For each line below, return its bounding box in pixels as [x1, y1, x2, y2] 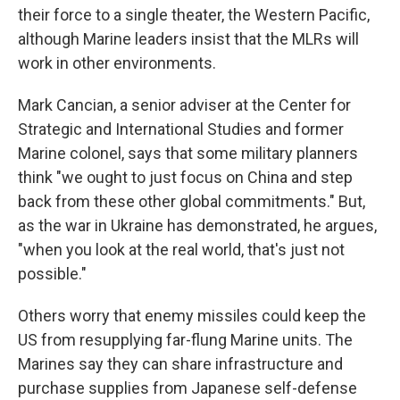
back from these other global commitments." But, [18, 192, 365, 211]
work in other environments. [18, 54, 216, 72]
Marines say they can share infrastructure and [18, 354, 343, 373]
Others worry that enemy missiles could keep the [18, 306, 366, 325]
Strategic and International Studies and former [18, 120, 344, 138]
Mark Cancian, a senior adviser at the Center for [18, 96, 351, 114]
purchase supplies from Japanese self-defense [18, 379, 357, 397]
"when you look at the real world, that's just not [18, 240, 345, 259]
